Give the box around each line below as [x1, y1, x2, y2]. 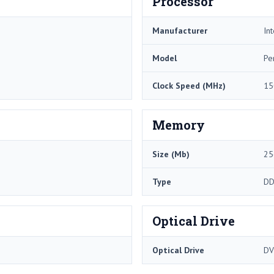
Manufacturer [152, 24, 207, 36]
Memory [152, 116, 205, 133]
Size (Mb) [152, 148, 190, 160]
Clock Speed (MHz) [152, 80, 226, 91]
